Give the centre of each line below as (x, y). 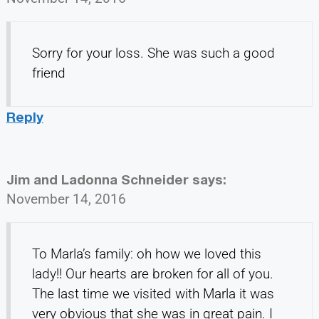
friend (48, 73)
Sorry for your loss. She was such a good (153, 53)
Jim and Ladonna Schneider (97, 179)
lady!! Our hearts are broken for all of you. (152, 274)
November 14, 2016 (66, 199)
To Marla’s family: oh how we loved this (146, 254)
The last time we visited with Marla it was (153, 294)
